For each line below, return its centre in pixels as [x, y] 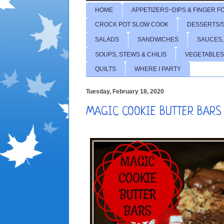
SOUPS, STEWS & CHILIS [131, 54]
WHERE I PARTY [158, 69]
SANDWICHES [158, 39]
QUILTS [105, 69]
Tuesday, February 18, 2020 [125, 92]
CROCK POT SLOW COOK [132, 25]
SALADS [107, 39]
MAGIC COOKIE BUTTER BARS [154, 112]
